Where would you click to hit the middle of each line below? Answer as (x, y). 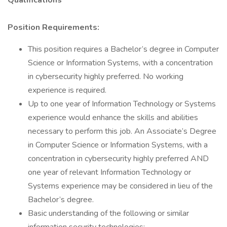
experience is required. (67, 90)
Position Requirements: (53, 27)
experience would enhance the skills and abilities (113, 118)
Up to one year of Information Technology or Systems (122, 104)
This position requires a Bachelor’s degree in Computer (123, 49)
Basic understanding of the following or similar (108, 213)
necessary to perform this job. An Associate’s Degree (122, 131)
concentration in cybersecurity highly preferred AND (118, 159)
